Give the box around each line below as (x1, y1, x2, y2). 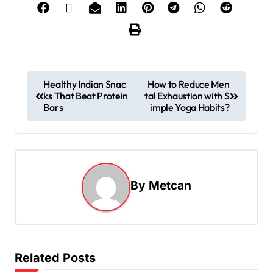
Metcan (149, 177, 191, 193)
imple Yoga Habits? (150, 101, 230, 114)
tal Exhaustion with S (144, 90, 230, 102)
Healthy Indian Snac (43, 78, 126, 91)
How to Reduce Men (147, 78, 230, 91)
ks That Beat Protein (43, 90, 129, 102)
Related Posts (15, 250, 96, 266)
